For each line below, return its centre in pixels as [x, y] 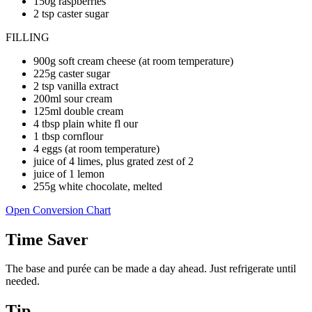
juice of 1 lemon [69, 173]
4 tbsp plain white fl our [86, 123]
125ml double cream [78, 111]
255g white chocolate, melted [98, 186]
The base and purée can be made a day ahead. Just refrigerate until [151, 269]
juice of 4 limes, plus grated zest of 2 [114, 161]
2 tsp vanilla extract [76, 86]
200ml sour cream [73, 98]
